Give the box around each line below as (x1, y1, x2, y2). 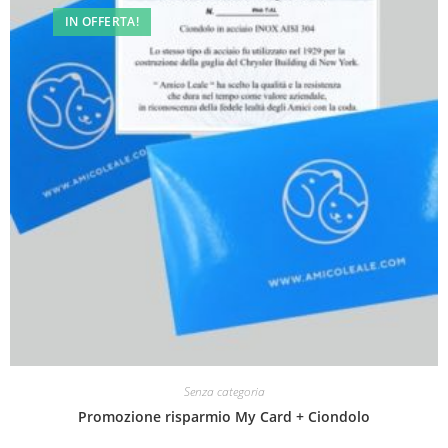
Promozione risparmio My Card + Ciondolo (78, 406, 370, 426)
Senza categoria (183, 382, 265, 400)
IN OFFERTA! (64, 12, 140, 30)
